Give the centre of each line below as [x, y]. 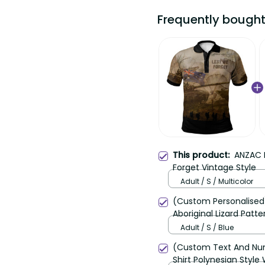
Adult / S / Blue [207, 227]
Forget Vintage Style [214, 168]
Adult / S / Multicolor [217, 181]
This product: [203, 155]
